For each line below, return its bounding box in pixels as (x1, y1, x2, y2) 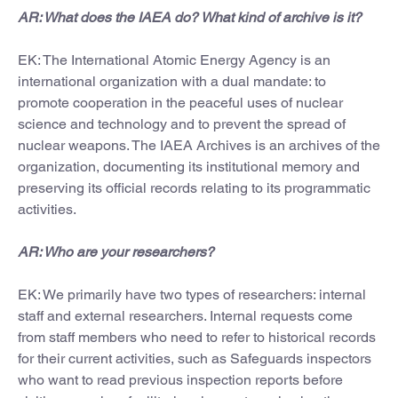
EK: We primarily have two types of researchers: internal (18, 285, 366, 303)
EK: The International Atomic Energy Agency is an (18, 51, 330, 68)
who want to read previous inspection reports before (18, 370, 343, 388)
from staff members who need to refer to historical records (18, 328, 376, 346)
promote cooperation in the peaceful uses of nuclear (18, 93, 343, 111)
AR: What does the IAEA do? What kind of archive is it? (18, 8, 362, 26)
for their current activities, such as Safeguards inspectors (18, 349, 371, 367)
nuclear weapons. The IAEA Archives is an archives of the (18, 136, 380, 154)
